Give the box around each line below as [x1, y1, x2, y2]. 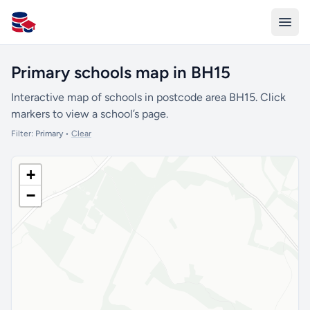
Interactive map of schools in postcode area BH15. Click [11, 91, 286, 104]
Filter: [11, 129, 35, 138]
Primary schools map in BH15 [11, 62, 230, 82]
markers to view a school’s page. [11, 107, 168, 120]
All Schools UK [10, 22, 83, 36]
